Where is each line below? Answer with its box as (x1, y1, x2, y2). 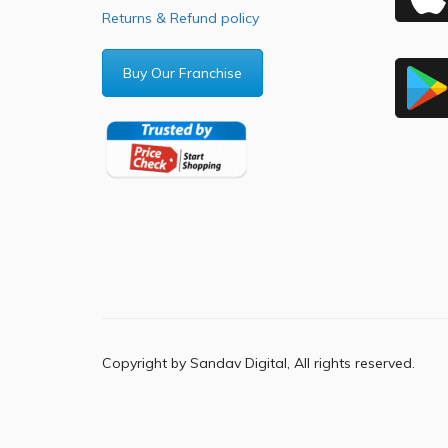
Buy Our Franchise (123, 63, 242, 82)
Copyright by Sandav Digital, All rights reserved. (102, 354, 415, 373)
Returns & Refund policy (102, 8, 259, 27)
